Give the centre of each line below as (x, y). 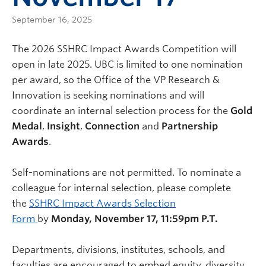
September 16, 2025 (52, 20)
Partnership (190, 126)
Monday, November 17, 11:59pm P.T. (134, 219)
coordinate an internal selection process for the (121, 111)
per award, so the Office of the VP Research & (116, 80)
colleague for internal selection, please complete (121, 188)
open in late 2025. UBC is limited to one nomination (127, 64)
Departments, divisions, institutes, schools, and (118, 250)
